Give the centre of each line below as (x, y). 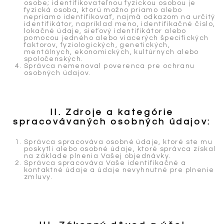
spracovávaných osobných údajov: (112, 122)
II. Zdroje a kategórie (112, 112)
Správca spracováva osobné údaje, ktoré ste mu (118, 142)
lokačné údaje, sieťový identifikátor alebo (105, 31)
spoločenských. (54, 59)
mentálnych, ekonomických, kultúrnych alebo (111, 52)
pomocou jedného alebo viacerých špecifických (116, 38)
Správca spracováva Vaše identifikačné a (105, 163)
